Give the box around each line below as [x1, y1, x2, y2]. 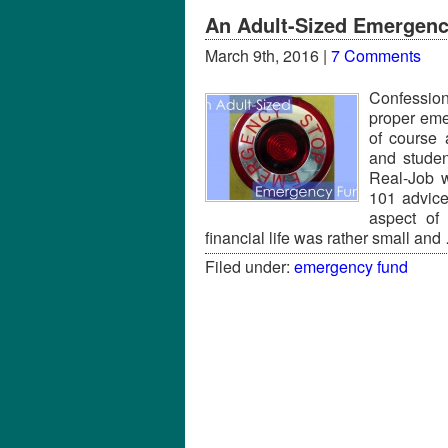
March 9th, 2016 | [205, 44, 331, 67]
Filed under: [205, 255, 294, 278]
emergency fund [294, 255, 408, 278]
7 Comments [331, 44, 421, 67]
